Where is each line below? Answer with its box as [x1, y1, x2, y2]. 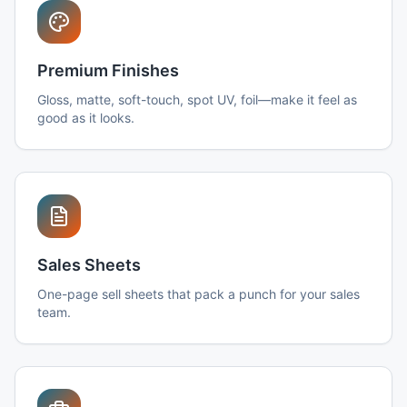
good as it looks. [37, 110, 134, 125]
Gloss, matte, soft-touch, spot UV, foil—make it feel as [37, 92, 357, 107]
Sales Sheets [37, 255, 141, 274]
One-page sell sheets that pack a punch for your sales [37, 286, 360, 302]
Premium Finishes [37, 61, 179, 80]
